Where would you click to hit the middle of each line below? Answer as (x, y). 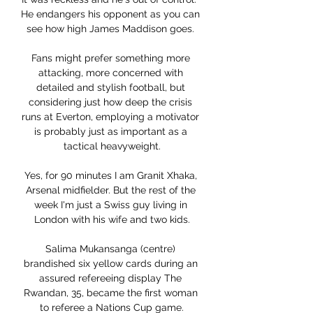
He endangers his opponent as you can (110, 14)
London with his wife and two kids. (112, 220)
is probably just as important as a (110, 132)
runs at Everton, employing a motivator (110, 117)
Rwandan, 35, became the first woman (110, 293)
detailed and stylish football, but (110, 88)
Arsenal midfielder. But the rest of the (110, 190)
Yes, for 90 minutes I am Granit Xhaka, (110, 176)
